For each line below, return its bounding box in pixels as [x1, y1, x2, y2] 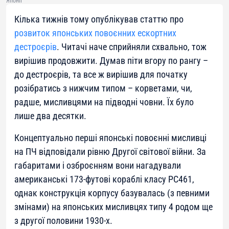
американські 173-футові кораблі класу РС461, [14, 174, 194, 185]
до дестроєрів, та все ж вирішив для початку [14, 69, 188, 80]
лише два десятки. [14, 110, 86, 122]
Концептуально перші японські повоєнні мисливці [14, 132, 207, 144]
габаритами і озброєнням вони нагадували [14, 160, 181, 171]
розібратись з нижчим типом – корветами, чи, [14, 83, 192, 94]
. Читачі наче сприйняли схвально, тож [57, 41, 207, 53]
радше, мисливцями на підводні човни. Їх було [14, 97, 194, 108]
